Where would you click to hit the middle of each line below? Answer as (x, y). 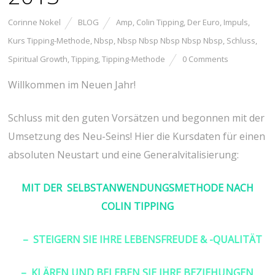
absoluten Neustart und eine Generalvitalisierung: (124, 155)
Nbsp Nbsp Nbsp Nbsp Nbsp (170, 41)
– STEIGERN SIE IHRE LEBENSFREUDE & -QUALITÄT (143, 240)
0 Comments (206, 59)
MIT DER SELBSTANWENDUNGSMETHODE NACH (137, 188)
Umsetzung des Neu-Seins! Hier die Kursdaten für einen (137, 137)
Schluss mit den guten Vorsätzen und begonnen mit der (137, 118)
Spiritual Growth (38, 59)
